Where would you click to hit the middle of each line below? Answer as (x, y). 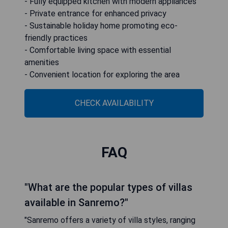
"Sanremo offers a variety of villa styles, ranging (110, 220)
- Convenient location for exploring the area (102, 75)
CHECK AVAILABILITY (114, 103)
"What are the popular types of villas (108, 188)
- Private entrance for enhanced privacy (95, 14)
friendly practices (56, 38)
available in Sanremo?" (76, 203)
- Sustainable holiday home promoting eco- (101, 26)
